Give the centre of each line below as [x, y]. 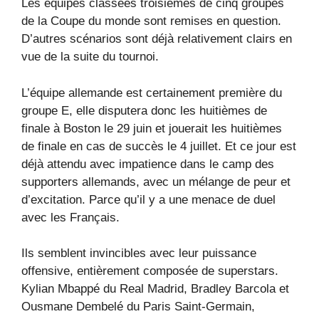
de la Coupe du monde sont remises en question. [151, 21]
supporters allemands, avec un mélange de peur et [156, 182]
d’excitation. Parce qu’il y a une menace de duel [148, 199]
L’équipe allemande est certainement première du [152, 93]
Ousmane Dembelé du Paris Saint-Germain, [138, 307]
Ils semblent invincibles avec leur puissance [139, 253]
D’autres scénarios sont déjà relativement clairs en [157, 39]
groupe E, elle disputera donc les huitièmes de [144, 110]
